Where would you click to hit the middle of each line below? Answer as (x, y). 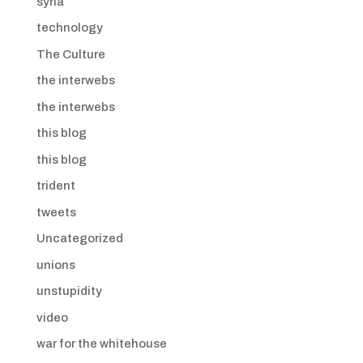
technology (69, 28)
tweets (56, 212)
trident (56, 186)
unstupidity (69, 291)
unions (56, 265)
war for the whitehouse (101, 344)
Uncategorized (79, 238)
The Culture (70, 54)
